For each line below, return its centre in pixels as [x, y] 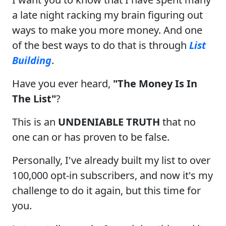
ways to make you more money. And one [107, 30]
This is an [35, 122]
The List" [34, 98]
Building [32, 60]
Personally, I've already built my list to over [111, 160]
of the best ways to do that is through [101, 45]
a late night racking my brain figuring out [107, 15]
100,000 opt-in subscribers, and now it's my [112, 175]
